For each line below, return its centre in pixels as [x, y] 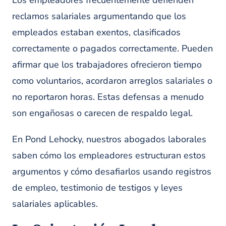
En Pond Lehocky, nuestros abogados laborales [109, 139]
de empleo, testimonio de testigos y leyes [97, 188]
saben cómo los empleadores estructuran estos [109, 155]
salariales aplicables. [55, 204]
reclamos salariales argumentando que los [99, 16]
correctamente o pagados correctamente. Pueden [112, 48]
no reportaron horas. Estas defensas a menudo [108, 97]
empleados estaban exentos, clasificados [96, 32]
